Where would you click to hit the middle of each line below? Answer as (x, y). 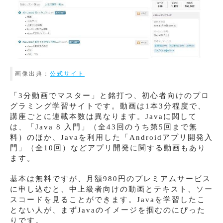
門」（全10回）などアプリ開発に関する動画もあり (108, 148)
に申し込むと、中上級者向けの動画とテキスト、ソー (111, 189)
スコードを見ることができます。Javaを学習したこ (108, 199)
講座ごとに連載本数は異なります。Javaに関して (104, 116)
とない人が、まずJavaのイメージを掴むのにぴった (108, 210)
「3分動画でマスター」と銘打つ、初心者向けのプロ (110, 95)
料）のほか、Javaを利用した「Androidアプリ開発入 (111, 137)
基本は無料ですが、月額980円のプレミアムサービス (111, 178)
